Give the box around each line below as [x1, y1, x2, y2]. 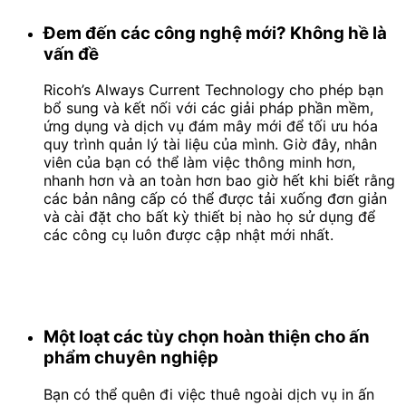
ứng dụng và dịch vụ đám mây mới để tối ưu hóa [43, 117, 378, 136]
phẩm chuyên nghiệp [43, 347, 218, 369]
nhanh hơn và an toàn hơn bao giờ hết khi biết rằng [43, 171, 395, 190]
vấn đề [43, 43, 99, 64]
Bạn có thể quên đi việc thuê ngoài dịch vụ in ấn [43, 384, 374, 403]
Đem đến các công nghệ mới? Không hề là [43, 22, 387, 43]
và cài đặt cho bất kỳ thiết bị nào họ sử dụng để [43, 208, 375, 227]
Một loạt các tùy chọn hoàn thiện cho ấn [43, 326, 370, 348]
